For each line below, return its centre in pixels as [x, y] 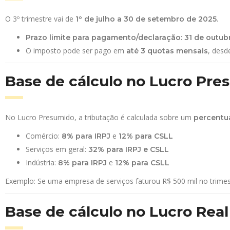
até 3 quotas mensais [167, 51]
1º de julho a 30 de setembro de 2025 [146, 19]
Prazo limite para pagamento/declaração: [104, 37]
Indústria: [42, 162]
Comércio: [44, 136]
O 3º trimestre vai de [40, 19]
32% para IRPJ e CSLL [129, 149]
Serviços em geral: [57, 149]
